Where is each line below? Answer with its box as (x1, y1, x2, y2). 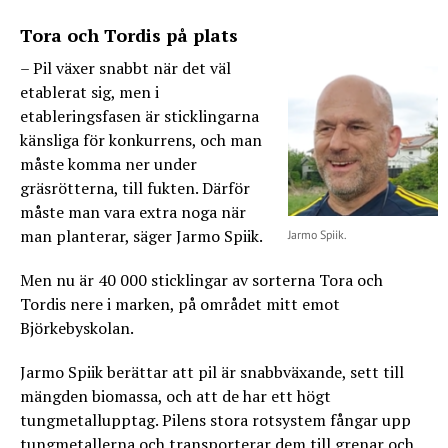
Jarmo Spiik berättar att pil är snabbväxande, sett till (20, 361, 404, 384)
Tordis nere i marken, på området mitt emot (20, 293, 340, 316)
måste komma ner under (20, 153, 197, 176)
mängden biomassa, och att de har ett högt (20, 385, 331, 408)
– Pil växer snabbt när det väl (20, 57, 231, 80)
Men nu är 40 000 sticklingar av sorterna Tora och (20, 269, 383, 292)
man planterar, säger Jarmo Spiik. (20, 225, 263, 248)
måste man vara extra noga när (20, 201, 246, 224)
